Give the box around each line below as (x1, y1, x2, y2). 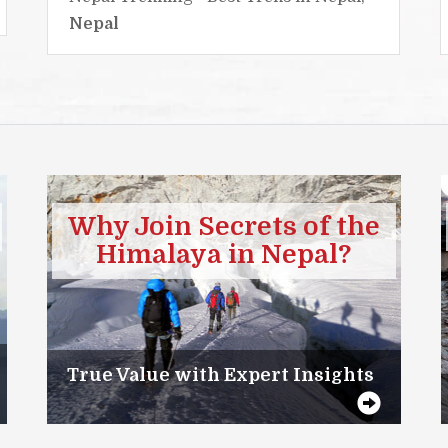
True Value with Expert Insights (67, 365, 375, 386)
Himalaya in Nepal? (96, 239, 352, 269)
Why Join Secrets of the (67, 211, 380, 241)
